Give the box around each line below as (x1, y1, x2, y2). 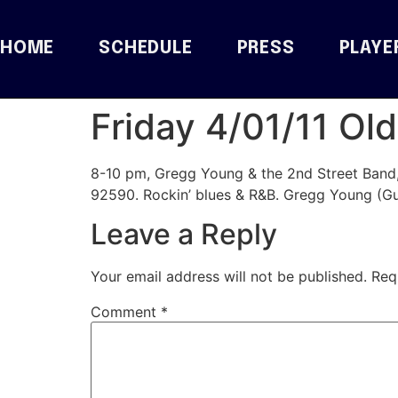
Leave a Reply (91, 217, 277, 252)
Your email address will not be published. (91, 267, 367, 286)
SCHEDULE (99, 39, 193, 58)
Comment (91, 303, 161, 322)
